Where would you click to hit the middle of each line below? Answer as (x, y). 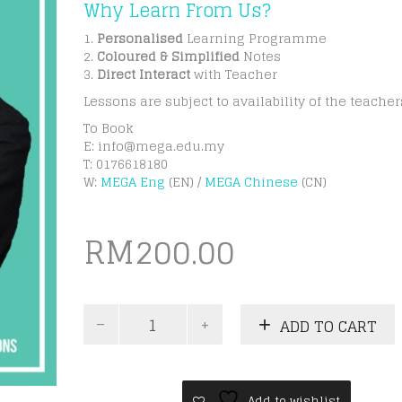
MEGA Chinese (251, 182)
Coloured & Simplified (170, 56)
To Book (108, 128)
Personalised (141, 38)
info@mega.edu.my (161, 146)
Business (112, 330)
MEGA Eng (134, 182)
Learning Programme (256, 38)
